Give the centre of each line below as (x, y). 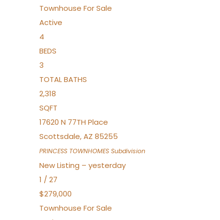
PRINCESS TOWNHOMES (74, 151)
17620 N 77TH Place (74, 122)
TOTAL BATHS (63, 79)
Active (51, 22)
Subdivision (127, 151)
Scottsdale (60, 136)
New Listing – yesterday (82, 165)
